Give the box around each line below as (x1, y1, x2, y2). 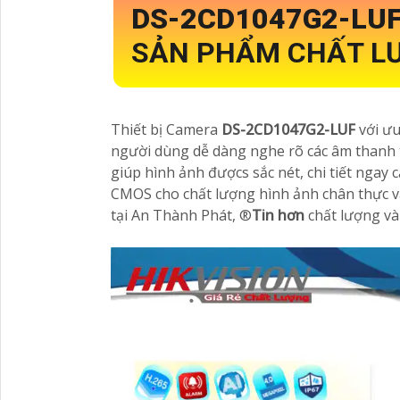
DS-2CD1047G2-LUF (221, 119, 359, 139)
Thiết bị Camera (111, 119, 221, 139)
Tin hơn (252, 204, 304, 225)
